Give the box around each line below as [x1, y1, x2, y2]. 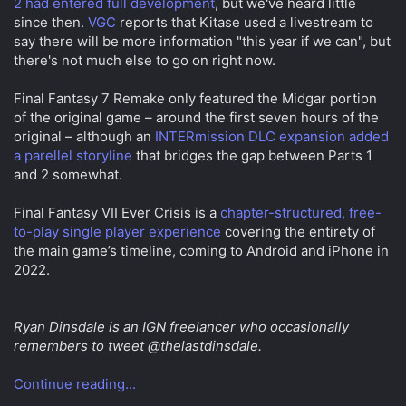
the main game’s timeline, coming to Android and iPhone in [14, 242, 389, 260]
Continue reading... [14, 375, 136, 393]
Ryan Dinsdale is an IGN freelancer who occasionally [14, 318, 349, 336]
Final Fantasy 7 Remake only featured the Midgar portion [14, 90, 377, 108]
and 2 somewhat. [14, 166, 122, 184]
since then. [14, 14, 88, 32]
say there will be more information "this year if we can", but [14, 33, 391, 51]
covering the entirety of [221, 223, 375, 241]
